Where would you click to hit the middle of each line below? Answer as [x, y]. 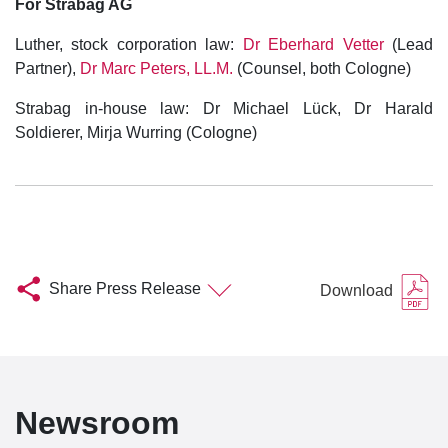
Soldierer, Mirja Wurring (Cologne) [136, 133]
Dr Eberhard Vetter [313, 45]
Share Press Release [125, 289]
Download [358, 291]
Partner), [47, 69]
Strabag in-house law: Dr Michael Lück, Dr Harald [224, 109]
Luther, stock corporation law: [129, 45]
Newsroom [97, 423]
